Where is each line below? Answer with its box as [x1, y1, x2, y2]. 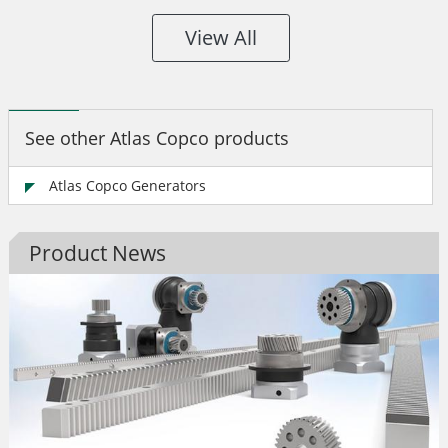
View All [184, 23, 257, 51]
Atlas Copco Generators [49, 175, 206, 195]
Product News [29, 238, 166, 267]
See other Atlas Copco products [25, 125, 289, 150]
